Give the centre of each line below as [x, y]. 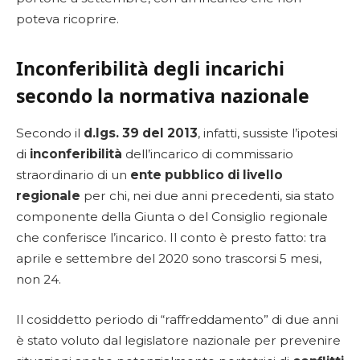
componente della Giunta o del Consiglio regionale [172, 217]
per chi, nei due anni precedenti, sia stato [207, 196]
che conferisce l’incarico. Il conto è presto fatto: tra [171, 237]
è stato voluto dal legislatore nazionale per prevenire [178, 340]
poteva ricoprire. [67, 18]
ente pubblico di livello [207, 175]
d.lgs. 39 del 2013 [141, 133]
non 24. [39, 279]
